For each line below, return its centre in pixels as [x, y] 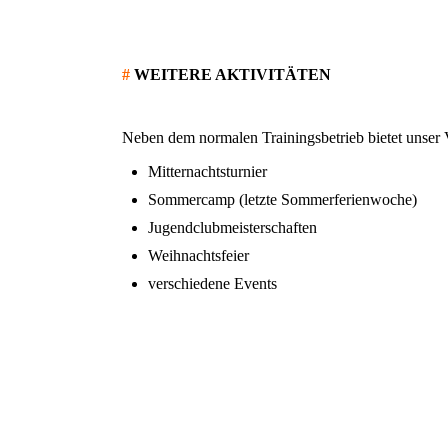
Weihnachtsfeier [198, 256]
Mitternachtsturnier [207, 172]
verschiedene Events [212, 284]
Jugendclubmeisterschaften [232, 228]
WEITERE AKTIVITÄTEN [232, 74]
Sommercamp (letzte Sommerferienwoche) [282, 200]
